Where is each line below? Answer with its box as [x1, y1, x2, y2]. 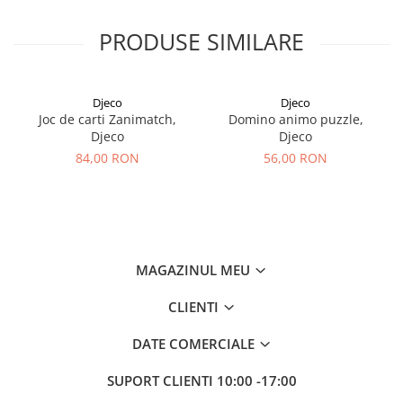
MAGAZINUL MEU [136, 261, 254, 279]
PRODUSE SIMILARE [99, 26, 304, 57]
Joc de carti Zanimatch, [39, 111, 176, 128]
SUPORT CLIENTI [106, 372, 217, 390]
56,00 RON [264, 149, 327, 166]
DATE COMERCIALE [131, 335, 258, 353]
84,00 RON [76, 149, 139, 166]
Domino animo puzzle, [228, 111, 363, 128]
